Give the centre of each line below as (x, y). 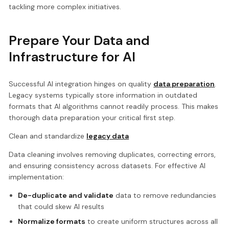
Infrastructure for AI (72, 56)
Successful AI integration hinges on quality (81, 84)
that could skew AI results (61, 206)
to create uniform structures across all (151, 221)
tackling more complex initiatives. (65, 6)
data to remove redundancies (165, 195)
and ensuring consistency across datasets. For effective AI (107, 165)
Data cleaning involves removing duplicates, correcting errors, (112, 154)
